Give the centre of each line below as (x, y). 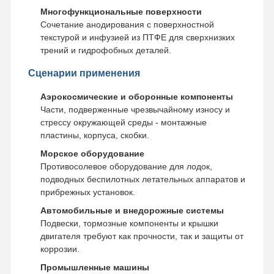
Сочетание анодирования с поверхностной (127, 24)
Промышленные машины (94, 267)
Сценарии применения (84, 73)
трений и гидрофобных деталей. (106, 50)
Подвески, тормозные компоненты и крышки (129, 223)
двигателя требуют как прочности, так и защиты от (142, 236)
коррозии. (60, 249)
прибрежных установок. (87, 192)
